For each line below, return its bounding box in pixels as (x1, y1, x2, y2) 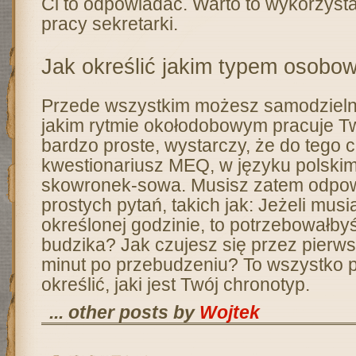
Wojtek (199, 302, 260, 323)
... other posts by (48, 302, 199, 323)
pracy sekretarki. (41, 14, 178, 34)
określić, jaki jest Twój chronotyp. (41, 274, 310, 295)
